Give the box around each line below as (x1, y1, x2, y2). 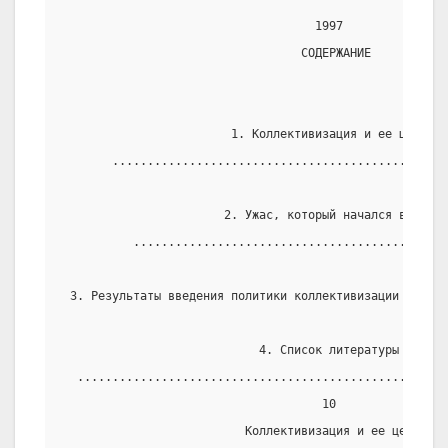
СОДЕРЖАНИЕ (63, 46, 371, 61)
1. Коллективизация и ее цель (63, 127, 427, 142)
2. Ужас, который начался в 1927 (63, 208, 441, 223)
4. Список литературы (63, 343, 399, 358)
